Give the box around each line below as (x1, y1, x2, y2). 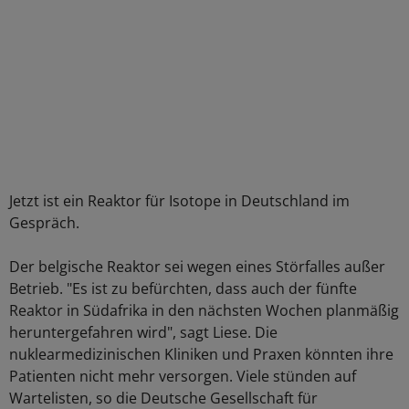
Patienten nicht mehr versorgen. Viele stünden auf (9, 366, 356, 386)
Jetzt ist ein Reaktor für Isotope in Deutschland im (9, 191, 350, 211)
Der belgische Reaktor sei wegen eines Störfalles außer (9, 257, 385, 277)
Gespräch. (9, 213, 79, 233)
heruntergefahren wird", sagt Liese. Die (9, 322, 278, 342)
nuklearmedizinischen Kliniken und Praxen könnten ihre (9, 344, 393, 364)
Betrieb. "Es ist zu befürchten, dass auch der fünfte (9, 278, 357, 299)
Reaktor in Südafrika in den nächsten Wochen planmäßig (9, 300, 399, 320)
